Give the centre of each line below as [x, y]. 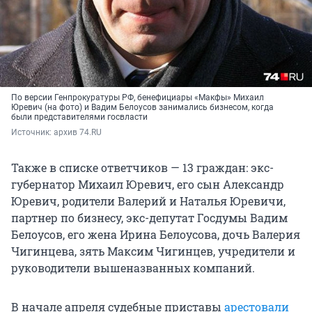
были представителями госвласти [79, 117]
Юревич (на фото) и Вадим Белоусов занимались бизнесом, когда [142, 108]
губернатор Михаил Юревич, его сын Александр [148, 185]
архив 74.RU [78, 133]
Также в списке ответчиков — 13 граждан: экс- [142, 168]
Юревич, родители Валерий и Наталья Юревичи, [148, 201]
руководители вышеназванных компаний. [133, 268]
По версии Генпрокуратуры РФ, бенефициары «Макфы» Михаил [138, 98]
